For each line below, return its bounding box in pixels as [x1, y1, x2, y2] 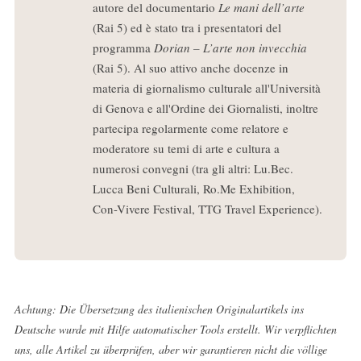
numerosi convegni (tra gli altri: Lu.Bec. [92, 160, 293, 176]
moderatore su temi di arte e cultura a [92, 139, 280, 156]
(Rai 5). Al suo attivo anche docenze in [92, 59, 288, 76]
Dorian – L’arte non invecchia [153, 39, 307, 56]
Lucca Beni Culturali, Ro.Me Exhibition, [92, 180, 295, 197]
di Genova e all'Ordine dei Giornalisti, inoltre [92, 99, 318, 116]
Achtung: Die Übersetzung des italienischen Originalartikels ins [14, 301, 304, 317]
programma [92, 39, 154, 56]
